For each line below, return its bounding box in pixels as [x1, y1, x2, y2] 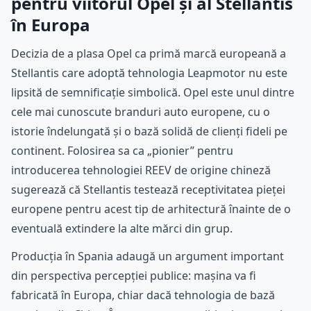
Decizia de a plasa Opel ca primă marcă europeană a [11, 45, 286, 61]
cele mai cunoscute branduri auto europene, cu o [11, 103, 270, 119]
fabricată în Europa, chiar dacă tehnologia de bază [11, 287, 275, 303]
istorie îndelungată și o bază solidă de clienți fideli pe [11, 123, 287, 139]
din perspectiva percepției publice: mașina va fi [11, 267, 256, 283]
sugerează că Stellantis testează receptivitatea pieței [11, 181, 285, 197]
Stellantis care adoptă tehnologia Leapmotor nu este [11, 65, 287, 81]
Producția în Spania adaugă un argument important [11, 248, 284, 264]
